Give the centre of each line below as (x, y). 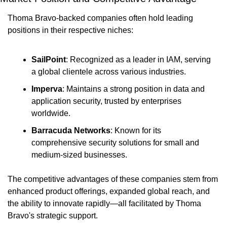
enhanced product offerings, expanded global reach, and (109, 191)
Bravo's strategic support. (53, 215)
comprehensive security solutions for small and (115, 142)
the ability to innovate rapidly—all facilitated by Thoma (104, 203)
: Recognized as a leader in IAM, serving (138, 59)
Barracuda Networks (71, 130)
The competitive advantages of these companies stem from (113, 179)
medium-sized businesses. (79, 155)
